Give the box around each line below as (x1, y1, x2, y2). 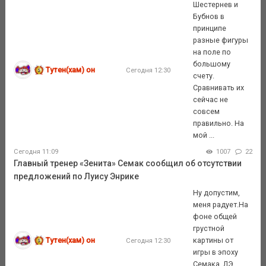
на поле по (193, 47, 232, 56)
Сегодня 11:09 (13, 148, 58, 156)
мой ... (193, 130, 215, 140)
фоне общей (193, 211, 237, 221)
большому (193, 59, 231, 68)
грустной (193, 223, 225, 233)
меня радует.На (193, 199, 249, 209)
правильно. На (193, 118, 245, 128)
